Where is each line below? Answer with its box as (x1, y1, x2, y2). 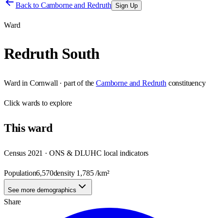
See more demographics (8, 186, 76, 194)
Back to (16, 1, 41, 9)
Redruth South (4, 45, 100, 63)
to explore (40, 98, 72, 107)
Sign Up (115, 2, 138, 9)
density (53, 168, 77, 177)
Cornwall (29, 78, 58, 87)
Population (4, 168, 36, 177)
